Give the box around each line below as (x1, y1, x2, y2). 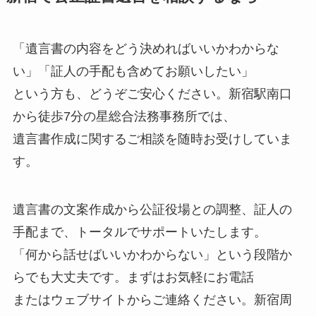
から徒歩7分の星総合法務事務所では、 (12, 109, 236, 124)
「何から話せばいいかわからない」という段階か (12, 248, 292, 262)
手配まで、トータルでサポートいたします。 (12, 225, 267, 240)
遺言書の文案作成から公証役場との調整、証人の (12, 202, 292, 217)
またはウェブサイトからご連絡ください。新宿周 (12, 293, 292, 308)
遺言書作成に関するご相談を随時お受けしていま (12, 132, 292, 147)
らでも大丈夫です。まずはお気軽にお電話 (12, 270, 254, 285)
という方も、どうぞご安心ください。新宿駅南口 (12, 87, 292, 102)
